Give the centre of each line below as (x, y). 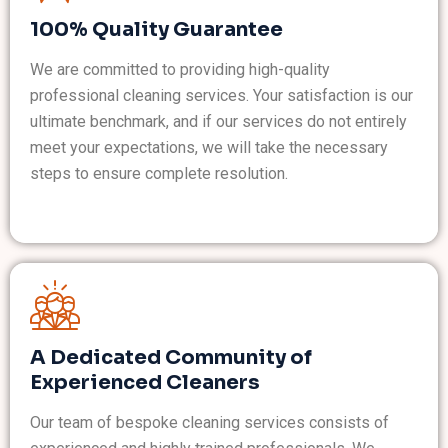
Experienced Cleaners (145, 383)
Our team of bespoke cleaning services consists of (209, 423)
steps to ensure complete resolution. (159, 173)
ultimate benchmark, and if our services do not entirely (218, 121)
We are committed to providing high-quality (180, 69)
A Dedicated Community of (171, 358)
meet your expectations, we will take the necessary (209, 147)
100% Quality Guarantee (156, 29)
